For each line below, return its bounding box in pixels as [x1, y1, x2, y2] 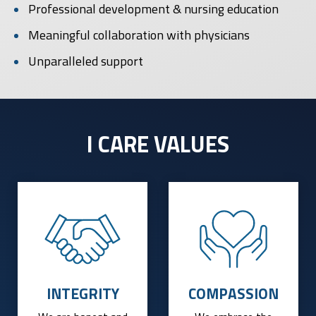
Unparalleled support [28, 51, 143, 71]
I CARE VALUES [87, 127, 229, 162]
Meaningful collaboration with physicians [28, 25, 250, 45]
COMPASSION [188, 281, 279, 305]
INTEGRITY [46, 281, 119, 305]
